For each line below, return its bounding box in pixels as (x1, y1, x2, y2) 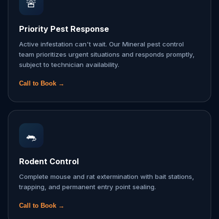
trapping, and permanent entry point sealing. (19, 183, 156, 191)
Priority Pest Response (19, 24, 109, 34)
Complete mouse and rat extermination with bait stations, (19, 173, 194, 180)
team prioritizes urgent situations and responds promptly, (19, 50, 195, 58)
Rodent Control (19, 156, 79, 166)
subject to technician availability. (19, 61, 119, 68)
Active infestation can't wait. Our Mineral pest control (19, 40, 184, 48)
